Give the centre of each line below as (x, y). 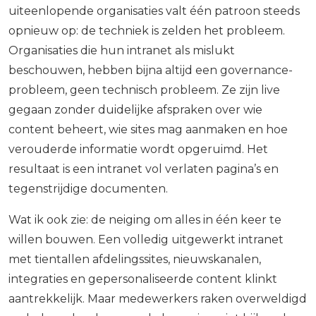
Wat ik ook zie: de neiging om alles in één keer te (145, 220)
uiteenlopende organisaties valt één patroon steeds (154, 11)
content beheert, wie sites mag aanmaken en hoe (148, 130)
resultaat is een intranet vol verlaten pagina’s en (144, 169)
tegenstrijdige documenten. (88, 189)
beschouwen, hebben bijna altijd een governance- (151, 71)
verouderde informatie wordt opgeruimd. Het (138, 150)
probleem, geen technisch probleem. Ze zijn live (144, 90)
